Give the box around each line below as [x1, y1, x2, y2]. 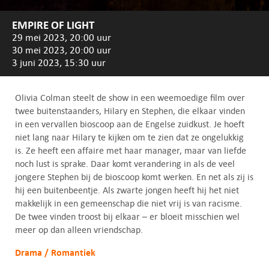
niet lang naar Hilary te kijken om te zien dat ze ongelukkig [15, 131, 244, 143]
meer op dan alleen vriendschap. [15, 224, 143, 235]
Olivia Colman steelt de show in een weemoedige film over [15, 92, 245, 103]
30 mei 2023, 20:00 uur [12, 44, 111, 56]
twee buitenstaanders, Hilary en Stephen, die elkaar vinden [15, 105, 245, 116]
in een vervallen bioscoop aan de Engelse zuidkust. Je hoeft [15, 118, 244, 130]
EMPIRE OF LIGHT [12, 18, 94, 32]
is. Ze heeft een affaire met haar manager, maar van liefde [15, 145, 246, 156]
